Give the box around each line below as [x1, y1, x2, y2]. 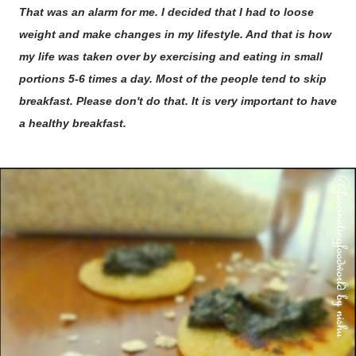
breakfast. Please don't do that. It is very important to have [19, 95, 337, 107]
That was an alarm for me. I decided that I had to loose [19, 6, 314, 18]
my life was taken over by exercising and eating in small [19, 50, 323, 63]
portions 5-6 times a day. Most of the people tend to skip [19, 72, 327, 85]
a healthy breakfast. [19, 117, 126, 130]
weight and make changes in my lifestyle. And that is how [19, 28, 331, 41]
